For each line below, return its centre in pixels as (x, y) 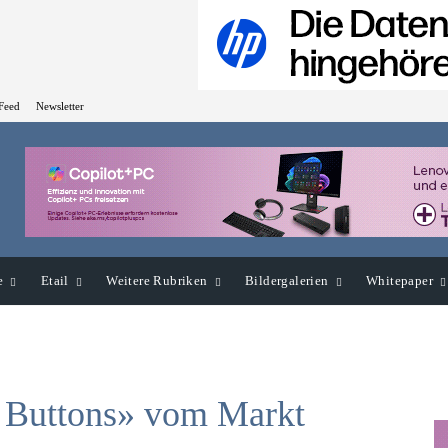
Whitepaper (400, 281)
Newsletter (60, 105)
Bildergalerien (287, 281)
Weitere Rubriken (157, 281)
